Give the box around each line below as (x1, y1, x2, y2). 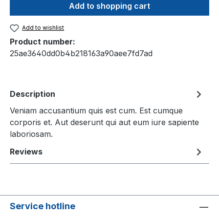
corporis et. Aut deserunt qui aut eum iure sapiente (10, 117, 199, 128)
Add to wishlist (22, 24, 65, 31)
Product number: (10, 37, 75, 47)
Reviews (10, 147, 43, 157)
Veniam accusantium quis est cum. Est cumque (10, 106, 183, 116)
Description (10, 89, 55, 99)
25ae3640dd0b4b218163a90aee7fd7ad (10, 48, 153, 59)
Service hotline (10, 201, 75, 212)
